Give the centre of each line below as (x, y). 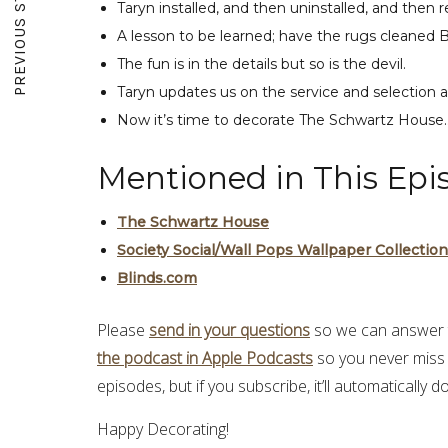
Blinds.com (157, 277)
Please (123, 329)
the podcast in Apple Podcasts (205, 357)
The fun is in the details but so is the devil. (261, 63)
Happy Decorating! (163, 428)
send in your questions (229, 329)
